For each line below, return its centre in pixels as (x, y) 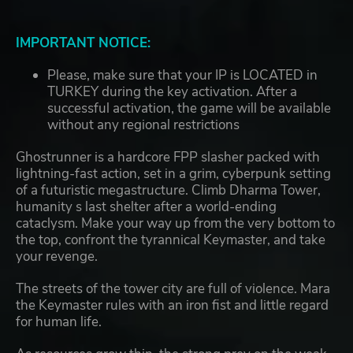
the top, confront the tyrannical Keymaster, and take (171, 240)
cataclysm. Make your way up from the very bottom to (175, 224)
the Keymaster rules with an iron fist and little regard (172, 306)
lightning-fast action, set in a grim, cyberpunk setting (173, 174)
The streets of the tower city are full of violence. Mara (173, 289)
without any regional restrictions (143, 125)
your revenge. (57, 257)
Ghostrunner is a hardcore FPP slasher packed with (168, 158)
